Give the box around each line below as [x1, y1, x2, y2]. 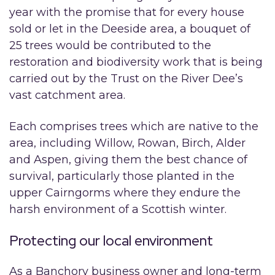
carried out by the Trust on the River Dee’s [9, 71, 243, 85]
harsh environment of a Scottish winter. [9, 202, 227, 216]
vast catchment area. [9, 88, 125, 102]
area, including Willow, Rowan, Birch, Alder [9, 136, 246, 150]
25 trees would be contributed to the [9, 38, 211, 52]
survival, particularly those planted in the [9, 169, 234, 183]
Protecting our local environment [9, 231, 213, 250]
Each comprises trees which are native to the [9, 119, 258, 133]
